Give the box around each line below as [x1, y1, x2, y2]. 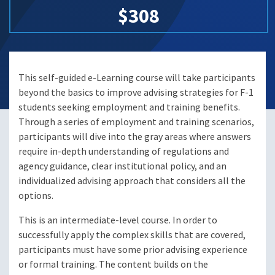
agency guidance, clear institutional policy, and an [18, 160, 227, 173]
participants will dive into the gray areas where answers [18, 130, 251, 144]
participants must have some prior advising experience [18, 243, 247, 257]
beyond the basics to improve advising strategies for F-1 [18, 86, 254, 99]
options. [18, 189, 53, 203]
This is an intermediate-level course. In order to [18, 214, 217, 227]
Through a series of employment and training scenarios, [18, 115, 254, 129]
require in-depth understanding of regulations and [18, 145, 229, 158]
